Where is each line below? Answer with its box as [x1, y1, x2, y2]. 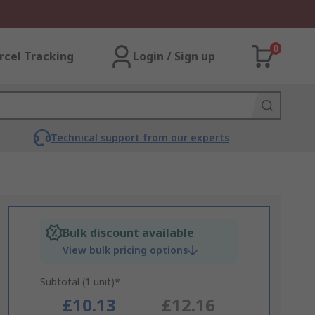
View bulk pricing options [62, 243, 188, 257]
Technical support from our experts [50, 131, 229, 144]
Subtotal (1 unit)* [39, 275, 120, 288]
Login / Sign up [133, 49, 215, 64]
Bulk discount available [62, 225, 194, 240]
